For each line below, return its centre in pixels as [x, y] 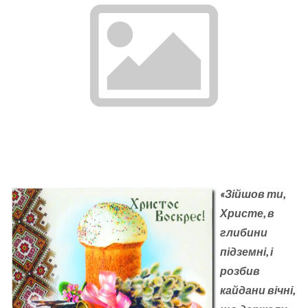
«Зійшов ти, [253, 194]
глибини [244, 232]
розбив [240, 271]
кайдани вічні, [257, 290]
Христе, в [247, 213]
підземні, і [246, 251]
